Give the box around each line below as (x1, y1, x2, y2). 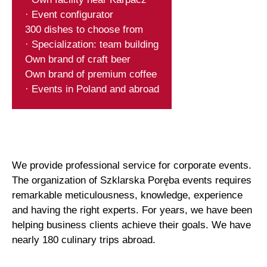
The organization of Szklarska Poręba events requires (12, 174, 252, 186)
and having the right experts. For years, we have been (12, 204, 253, 216)
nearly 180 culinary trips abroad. (12, 234, 156, 246)
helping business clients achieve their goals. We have (12, 219, 252, 231)
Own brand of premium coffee (24, 68, 157, 80)
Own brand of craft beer (24, 53, 131, 65)
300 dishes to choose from (24, 23, 143, 35)
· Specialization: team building (24, 38, 159, 50)
